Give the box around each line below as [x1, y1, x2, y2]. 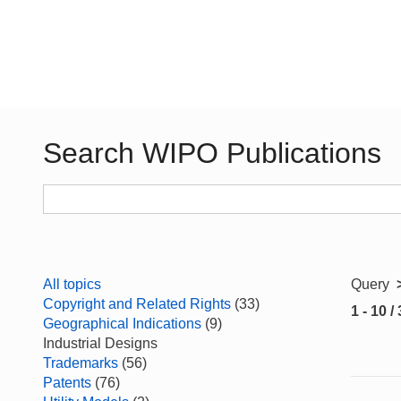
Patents [43, 375, 91, 390]
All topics [43, 277, 101, 292]
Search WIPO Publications [43, 137, 381, 169]
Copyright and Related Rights [43, 296, 231, 311]
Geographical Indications [43, 316, 201, 331]
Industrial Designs [43, 336, 158, 351]
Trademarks [43, 355, 118, 371]
